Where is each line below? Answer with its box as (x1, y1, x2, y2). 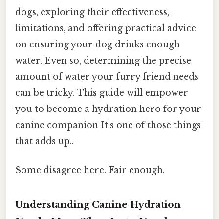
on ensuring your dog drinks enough (15, 39, 180, 50)
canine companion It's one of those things (15, 119, 201, 131)
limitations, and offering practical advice (15, 22, 196, 34)
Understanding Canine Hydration (15, 198, 181, 210)
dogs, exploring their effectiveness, (15, 6, 169, 18)
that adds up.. (15, 135, 74, 147)
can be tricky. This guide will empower (15, 87, 188, 98)
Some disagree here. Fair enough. (15, 165, 165, 176)
